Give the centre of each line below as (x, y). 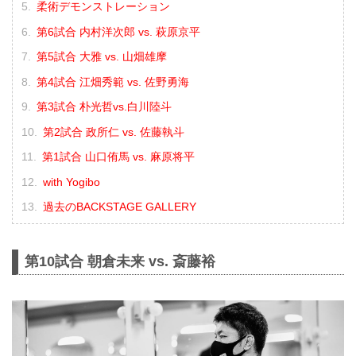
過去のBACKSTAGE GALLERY (119, 207)
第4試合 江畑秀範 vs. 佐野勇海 (112, 81)
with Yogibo (71, 182)
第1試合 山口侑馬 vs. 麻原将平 (118, 157)
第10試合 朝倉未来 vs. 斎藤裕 (120, 261)
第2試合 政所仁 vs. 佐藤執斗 (113, 132)
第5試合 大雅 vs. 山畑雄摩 (101, 57)
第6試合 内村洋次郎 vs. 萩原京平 (118, 31)
